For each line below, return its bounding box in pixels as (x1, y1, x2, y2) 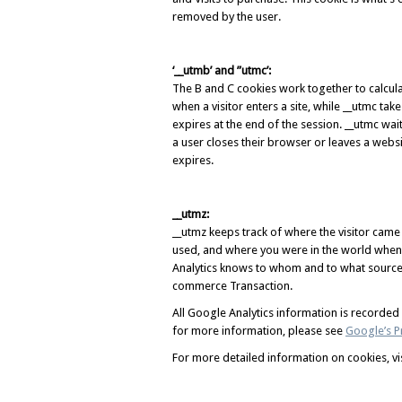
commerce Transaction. (172, 279, 293, 293)
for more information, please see (172, 324, 345, 337)
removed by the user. (172, 10, 281, 23)
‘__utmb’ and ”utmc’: (172, 64, 274, 77)
